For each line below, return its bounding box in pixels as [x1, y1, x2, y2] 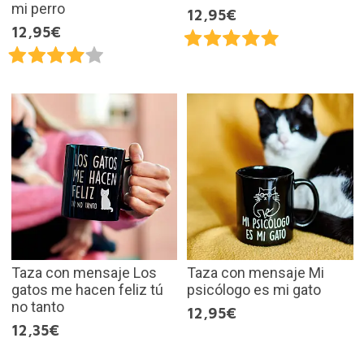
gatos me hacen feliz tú [11, 280, 163, 298]
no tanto [11, 297, 64, 315]
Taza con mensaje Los [11, 263, 157, 281]
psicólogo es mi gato [187, 280, 321, 298]
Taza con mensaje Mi [187, 263, 324, 281]
